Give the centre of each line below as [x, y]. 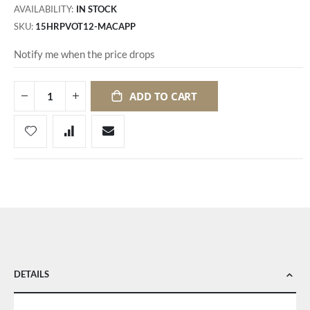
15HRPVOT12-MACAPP [85, 27]
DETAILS [31, 274]
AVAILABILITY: [44, 9]
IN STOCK [97, 9]
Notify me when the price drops [84, 54]
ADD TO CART [163, 96]
